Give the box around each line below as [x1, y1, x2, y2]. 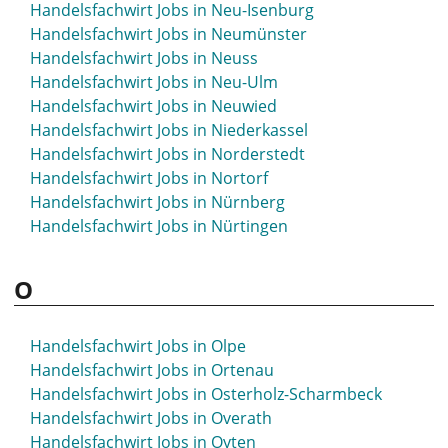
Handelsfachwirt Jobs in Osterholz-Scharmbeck [30, 383, 382, 405]
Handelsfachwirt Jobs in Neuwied [30, 95, 277, 117]
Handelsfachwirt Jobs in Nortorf [30, 167, 268, 189]
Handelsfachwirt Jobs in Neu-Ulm [30, 71, 278, 93]
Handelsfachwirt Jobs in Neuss [30, 47, 258, 69]
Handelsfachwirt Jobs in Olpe [30, 335, 246, 357]
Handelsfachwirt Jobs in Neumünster [30, 23, 307, 45]
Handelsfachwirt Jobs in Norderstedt [30, 143, 305, 165]
